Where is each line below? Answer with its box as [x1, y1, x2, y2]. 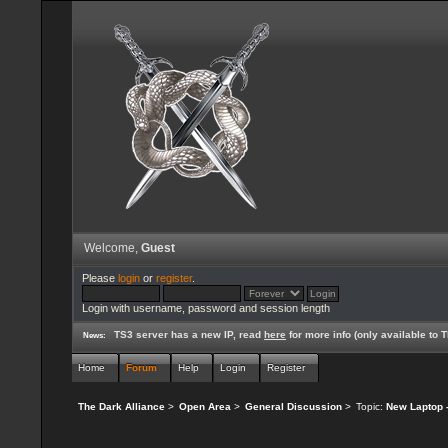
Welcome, [84, 241, 141, 256]
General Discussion [244, 401, 342, 413]
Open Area [179, 401, 231, 413]
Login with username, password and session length [81, 302, 330, 315]
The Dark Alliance [78, 401, 166, 413]
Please [81, 272, 118, 285]
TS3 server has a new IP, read [114, 328, 265, 340]
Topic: [355, 401, 386, 413]
